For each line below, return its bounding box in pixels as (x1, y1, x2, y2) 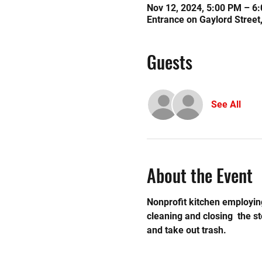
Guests (146, 49, 192, 75)
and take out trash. (146, 225, 226, 236)
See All (211, 99, 241, 110)
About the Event (146, 162, 253, 188)
